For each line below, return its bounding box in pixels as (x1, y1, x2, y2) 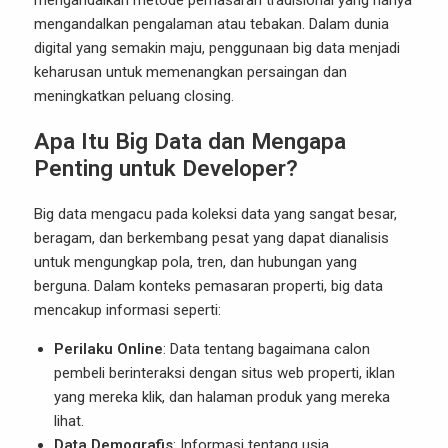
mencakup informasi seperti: (34, 301, 221, 319)
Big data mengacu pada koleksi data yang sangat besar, (34, 205, 397, 223)
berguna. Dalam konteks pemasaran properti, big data (34, 277, 383, 295)
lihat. (54, 412, 84, 430)
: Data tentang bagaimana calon (163, 340, 370, 358)
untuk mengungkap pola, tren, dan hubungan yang (34, 253, 357, 271)
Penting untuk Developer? (34, 155, 298, 181)
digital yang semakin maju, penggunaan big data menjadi (34, 39, 400, 57)
